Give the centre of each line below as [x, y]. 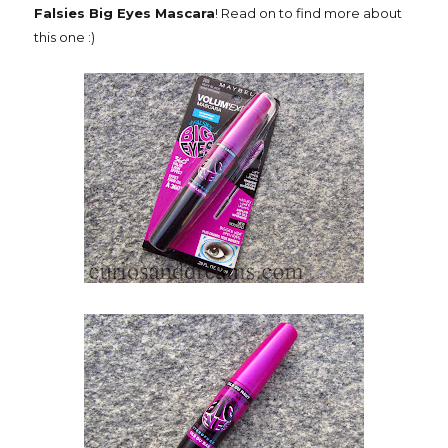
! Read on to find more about [308, 13]
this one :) [64, 37]
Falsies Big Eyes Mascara [124, 13]
